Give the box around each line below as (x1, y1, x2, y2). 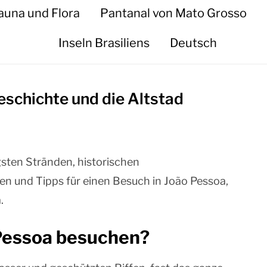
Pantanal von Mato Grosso (100, 6, 247, 20)
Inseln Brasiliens (58, 36, 150, 50)
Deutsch (170, 36, 218, 50)
